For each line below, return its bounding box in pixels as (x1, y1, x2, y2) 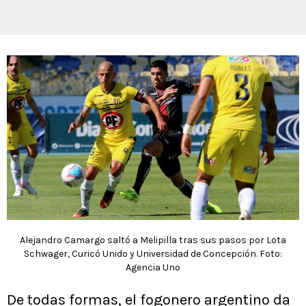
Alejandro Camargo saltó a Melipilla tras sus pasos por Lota (20, 234, 286, 246)
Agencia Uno (126, 262, 180, 273)
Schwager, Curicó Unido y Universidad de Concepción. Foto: (24, 248, 282, 260)
